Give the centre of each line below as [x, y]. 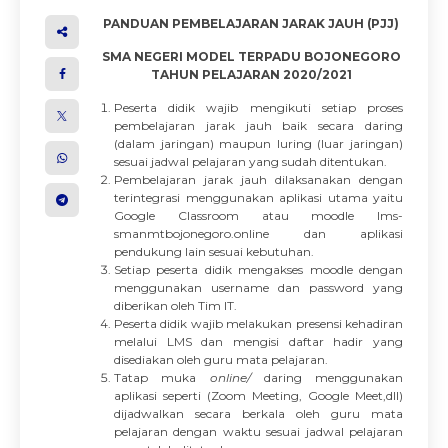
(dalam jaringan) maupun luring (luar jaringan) [258, 143]
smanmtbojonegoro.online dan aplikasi [258, 233]
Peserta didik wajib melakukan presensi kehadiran [258, 323]
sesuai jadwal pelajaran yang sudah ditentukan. [250, 161]
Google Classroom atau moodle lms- [258, 215]
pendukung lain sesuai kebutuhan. [214, 251]
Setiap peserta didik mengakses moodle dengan [258, 269]
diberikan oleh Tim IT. [175, 305]
